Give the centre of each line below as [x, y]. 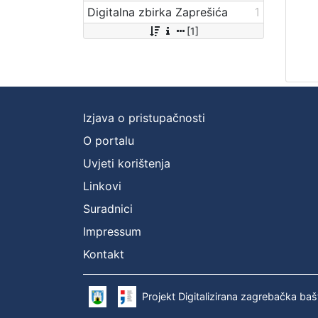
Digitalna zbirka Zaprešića [158, 12]
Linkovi [102, 186]
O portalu [109, 140]
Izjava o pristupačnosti [144, 117]
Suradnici [108, 208]
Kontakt [104, 254]
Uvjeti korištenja [127, 163]
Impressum [112, 231]
